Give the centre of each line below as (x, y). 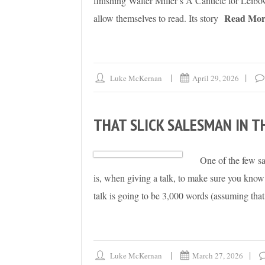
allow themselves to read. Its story (156, 18)
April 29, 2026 (216, 78)
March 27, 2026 (218, 256)
